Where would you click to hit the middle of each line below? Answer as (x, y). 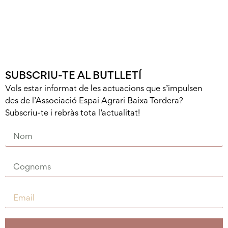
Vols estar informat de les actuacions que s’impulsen (104, 88)
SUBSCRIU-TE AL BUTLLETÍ (73, 75)
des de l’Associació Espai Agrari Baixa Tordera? (94, 101)
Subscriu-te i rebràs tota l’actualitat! (73, 113)
